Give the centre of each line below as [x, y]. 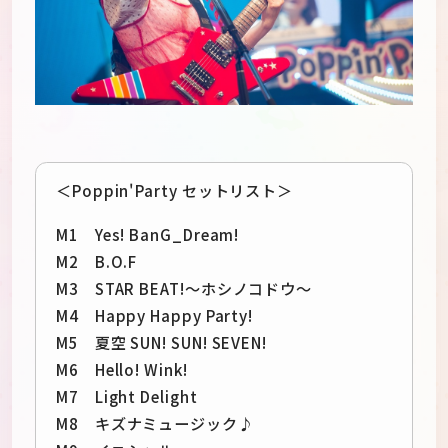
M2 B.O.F [96, 260]
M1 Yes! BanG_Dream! [147, 233]
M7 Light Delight [126, 395]
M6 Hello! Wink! [121, 368]
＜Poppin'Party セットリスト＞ [174, 190]
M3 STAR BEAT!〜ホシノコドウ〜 [184, 287]
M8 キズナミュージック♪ [154, 422]
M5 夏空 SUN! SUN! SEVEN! [161, 341]
